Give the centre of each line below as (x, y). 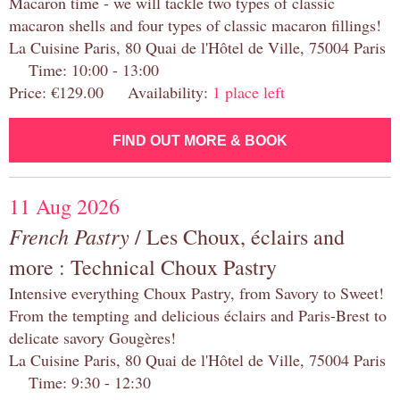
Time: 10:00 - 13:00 (84, 70)
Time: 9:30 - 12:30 (80, 383)
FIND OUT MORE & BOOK (200, 141)
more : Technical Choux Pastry (143, 267)
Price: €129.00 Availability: (111, 92)
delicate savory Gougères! (92, 338)
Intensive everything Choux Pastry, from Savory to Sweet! (196, 293)
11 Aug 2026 (64, 207)
